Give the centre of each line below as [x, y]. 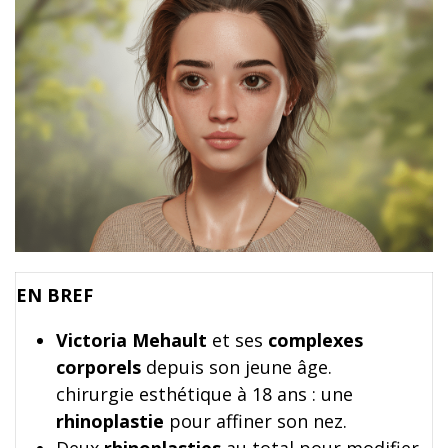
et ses [237, 340]
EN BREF [54, 295]
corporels [98, 367]
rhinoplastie [110, 421]
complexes [315, 340]
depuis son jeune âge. [236, 367]
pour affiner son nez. [255, 421]
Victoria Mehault [131, 340]
